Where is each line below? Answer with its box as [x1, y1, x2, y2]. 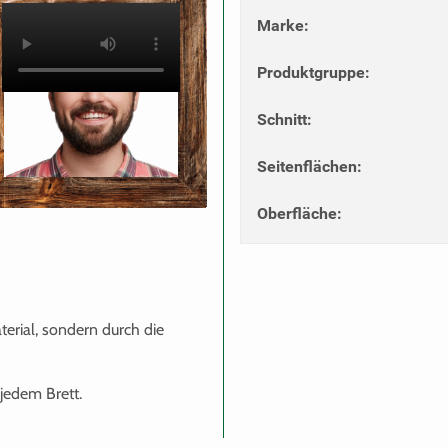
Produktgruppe [257, 62, 365, 82]
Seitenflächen [257, 156, 357, 176]
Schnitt [257, 109, 307, 129]
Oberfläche [257, 203, 337, 223]
